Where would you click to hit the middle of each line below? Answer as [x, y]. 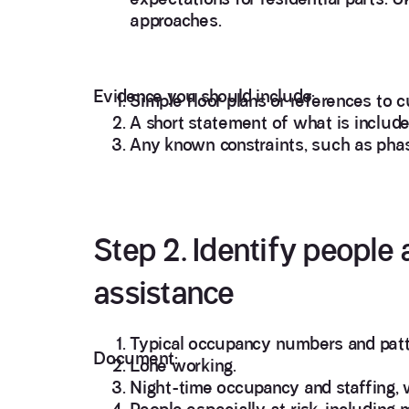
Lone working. [183, 366]
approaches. [176, 21]
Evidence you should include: [204, 96]
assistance [164, 293]
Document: [136, 358]
